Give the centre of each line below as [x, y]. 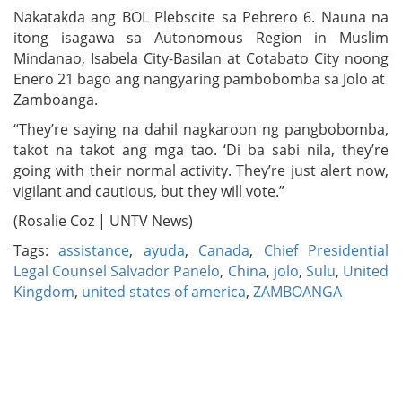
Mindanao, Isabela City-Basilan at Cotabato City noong [201, 58]
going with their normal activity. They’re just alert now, [201, 170]
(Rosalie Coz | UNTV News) [103, 220]
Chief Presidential [326, 250]
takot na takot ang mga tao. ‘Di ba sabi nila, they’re [201, 149]
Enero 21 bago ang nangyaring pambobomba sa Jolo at [201, 79]
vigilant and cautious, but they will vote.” [149, 191]
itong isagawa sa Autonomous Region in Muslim [201, 37]
